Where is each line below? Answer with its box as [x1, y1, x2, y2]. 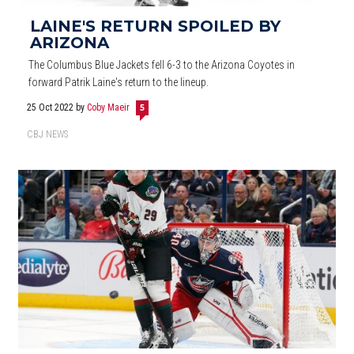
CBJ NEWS [27, 129, 68, 141]
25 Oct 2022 [27, 102, 77, 114]
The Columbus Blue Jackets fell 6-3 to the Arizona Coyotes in [28, 58, 296, 72]
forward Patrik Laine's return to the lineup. [28, 76, 209, 89]
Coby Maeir [87, 102, 130, 114]
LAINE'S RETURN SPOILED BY [30, 17, 281, 36]
